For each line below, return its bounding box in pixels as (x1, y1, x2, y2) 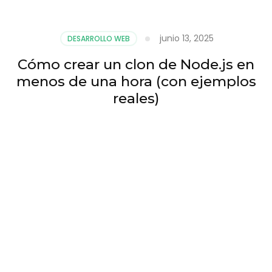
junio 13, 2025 (160, 32, 214, 44)
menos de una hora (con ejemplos (16, 72, 256, 90)
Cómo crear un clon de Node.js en (18, 55, 254, 73)
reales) (113, 89, 159, 107)
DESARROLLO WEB (67, 33, 130, 44)
